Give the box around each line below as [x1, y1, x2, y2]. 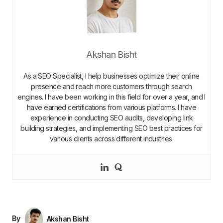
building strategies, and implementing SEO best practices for [20, 124, 203, 133]
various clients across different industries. [49, 134, 174, 143]
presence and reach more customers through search [31, 82, 192, 91]
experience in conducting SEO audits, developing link [30, 113, 193, 122]
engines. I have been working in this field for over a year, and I [17, 93, 206, 102]
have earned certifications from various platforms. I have [26, 103, 197, 112]
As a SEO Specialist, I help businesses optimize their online [23, 72, 200, 81]
